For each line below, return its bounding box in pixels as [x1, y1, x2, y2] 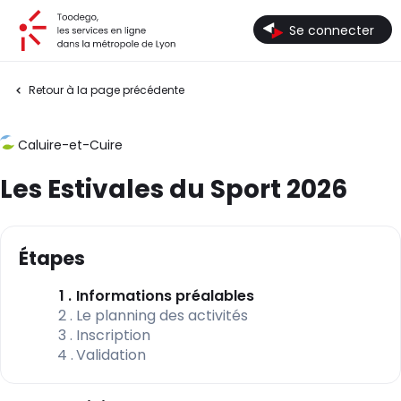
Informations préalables [76, 285, 254, 306]
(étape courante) [253, 284, 384, 305]
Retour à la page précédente [29, 82, 185, 98]
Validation [76, 344, 146, 365]
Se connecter [289, 21, 374, 39]
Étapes [19, 244, 85, 271]
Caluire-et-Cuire [18, 136, 123, 155]
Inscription [76, 324, 150, 346]
